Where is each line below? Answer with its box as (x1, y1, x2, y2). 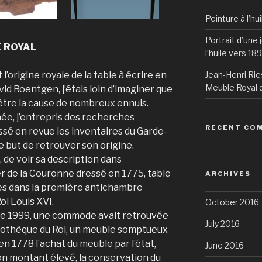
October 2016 (205, 197, 259, 208)
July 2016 (205, 219, 240, 229)
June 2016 (205, 240, 244, 251)
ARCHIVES (205, 170, 251, 178)
